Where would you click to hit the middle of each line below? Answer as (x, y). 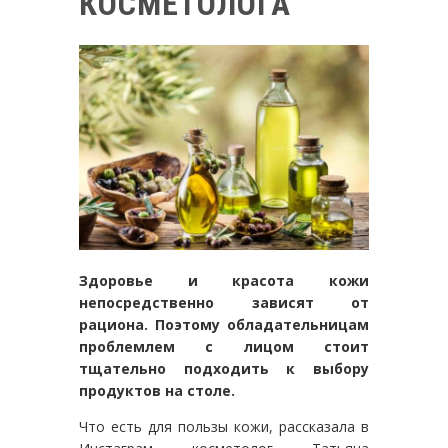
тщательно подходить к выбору (224, 368)
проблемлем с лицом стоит (224, 346)
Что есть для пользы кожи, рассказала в (224, 426)
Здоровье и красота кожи (224, 280)
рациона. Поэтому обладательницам (224, 324)
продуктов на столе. (157, 390)
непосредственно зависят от (224, 302)
